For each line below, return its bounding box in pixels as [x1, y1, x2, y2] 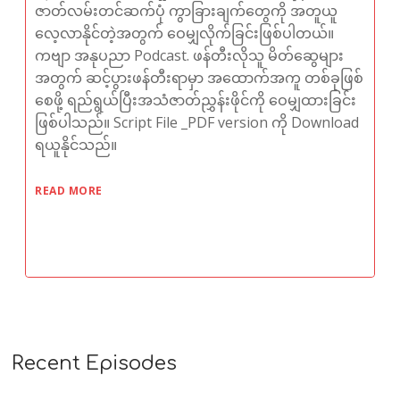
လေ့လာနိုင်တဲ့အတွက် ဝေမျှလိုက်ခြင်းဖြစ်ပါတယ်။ [35, 23, 335, 44]
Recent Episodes [12, 353, 178, 375]
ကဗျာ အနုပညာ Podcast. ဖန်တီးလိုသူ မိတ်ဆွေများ [35, 46, 345, 66]
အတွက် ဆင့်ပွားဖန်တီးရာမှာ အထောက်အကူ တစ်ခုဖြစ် [35, 68, 364, 88]
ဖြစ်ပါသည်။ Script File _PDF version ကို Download [35, 112, 360, 133]
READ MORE [35, 183, 103, 199]
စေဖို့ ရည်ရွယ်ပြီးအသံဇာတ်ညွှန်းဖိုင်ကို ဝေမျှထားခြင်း [35, 90, 357, 111]
